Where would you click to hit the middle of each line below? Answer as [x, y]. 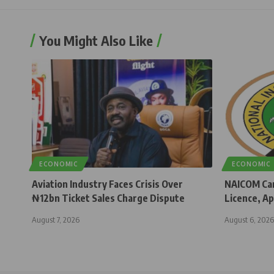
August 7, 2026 [56, 219]
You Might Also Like [96, 40]
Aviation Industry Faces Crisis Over [107, 184]
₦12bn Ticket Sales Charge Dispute [108, 198]
